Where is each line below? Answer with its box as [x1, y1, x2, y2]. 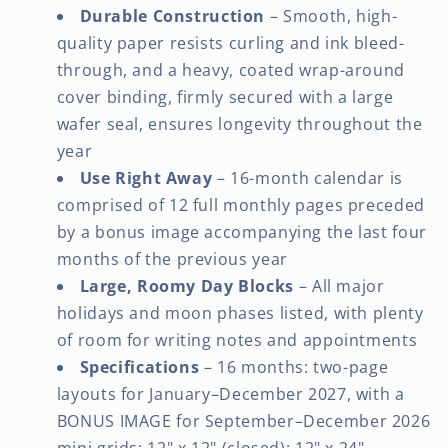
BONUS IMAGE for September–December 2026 [56, 409, 431, 432]
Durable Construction [79, 4, 266, 27]
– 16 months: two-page [199, 355, 389, 378]
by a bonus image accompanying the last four [56, 220, 427, 243]
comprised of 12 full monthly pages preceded [56, 193, 425, 216]
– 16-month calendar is [212, 166, 403, 189]
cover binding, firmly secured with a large [56, 85, 394, 108]
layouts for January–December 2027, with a [56, 382, 405, 405]
